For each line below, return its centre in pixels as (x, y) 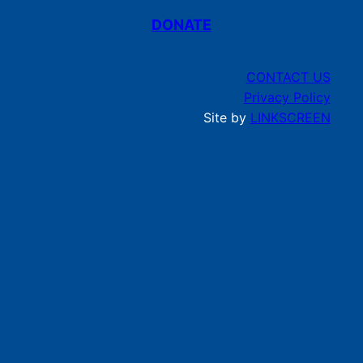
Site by (226, 118)
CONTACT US (288, 77)
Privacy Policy (287, 98)
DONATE (181, 25)
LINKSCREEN (290, 118)
